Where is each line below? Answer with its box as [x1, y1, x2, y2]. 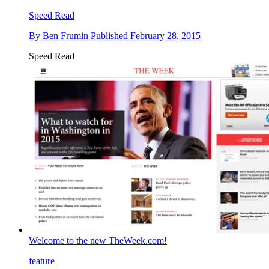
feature [29, 255, 55, 266]
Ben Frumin [43, 31, 88, 41]
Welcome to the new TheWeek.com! [29, 235, 167, 246]
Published [91, 31, 130, 41]
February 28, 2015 [130, 31, 201, 41]
